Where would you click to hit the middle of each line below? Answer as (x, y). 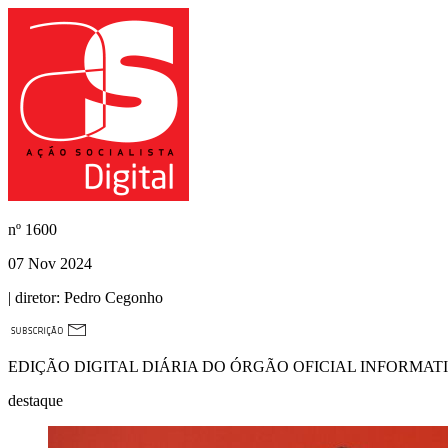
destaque (35, 400)
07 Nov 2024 (50, 263)
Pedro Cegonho (111, 297)
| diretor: (34, 297)
